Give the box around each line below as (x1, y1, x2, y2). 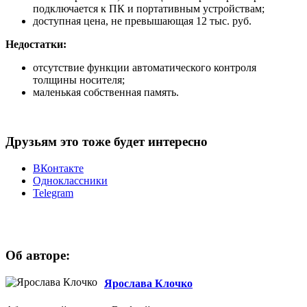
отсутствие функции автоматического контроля (33, 61, 256, 73)
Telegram (33, 187, 73, 199)
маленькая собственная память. (33, 86, 179, 98)
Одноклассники (33, 175, 108, 187)
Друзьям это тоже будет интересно (5, 134, 208, 149)
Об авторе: (5, 247, 70, 262)
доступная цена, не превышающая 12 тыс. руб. (33, 14, 251, 27)
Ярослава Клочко (104, 278, 193, 290)
